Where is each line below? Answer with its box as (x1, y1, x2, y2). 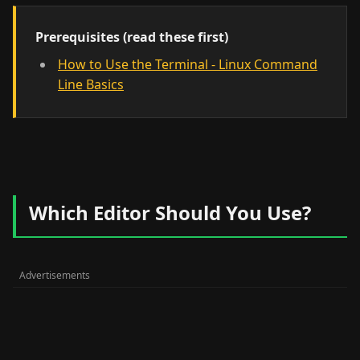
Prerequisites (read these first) (35, 28, 228, 46)
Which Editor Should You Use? (29, 199, 311, 226)
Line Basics (58, 76, 124, 93)
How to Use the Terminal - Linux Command (58, 55, 317, 73)
